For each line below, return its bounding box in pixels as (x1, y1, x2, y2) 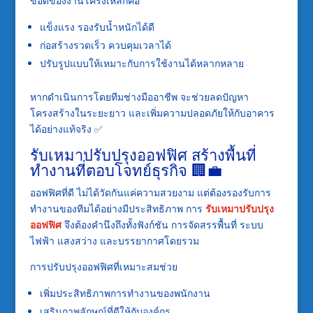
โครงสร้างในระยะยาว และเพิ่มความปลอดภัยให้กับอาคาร (29, 105, 275, 119)
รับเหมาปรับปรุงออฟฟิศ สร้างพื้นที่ (29, 143, 256, 165)
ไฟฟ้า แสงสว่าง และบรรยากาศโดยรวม (29, 233, 199, 247)
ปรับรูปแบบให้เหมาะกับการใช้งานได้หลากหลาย (39, 56, 244, 70)
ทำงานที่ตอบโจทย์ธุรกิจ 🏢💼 (29, 159, 222, 180)
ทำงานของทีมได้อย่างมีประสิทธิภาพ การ (29, 201, 205, 215)
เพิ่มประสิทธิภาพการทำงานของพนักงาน (39, 286, 210, 300)
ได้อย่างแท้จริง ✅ (29, 122, 103, 136)
